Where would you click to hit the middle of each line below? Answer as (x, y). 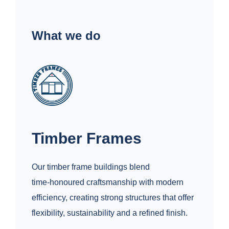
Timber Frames (87, 139)
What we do (66, 36)
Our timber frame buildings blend (91, 167)
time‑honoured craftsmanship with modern (108, 182)
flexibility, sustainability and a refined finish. (110, 213)
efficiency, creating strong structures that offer (113, 198)
